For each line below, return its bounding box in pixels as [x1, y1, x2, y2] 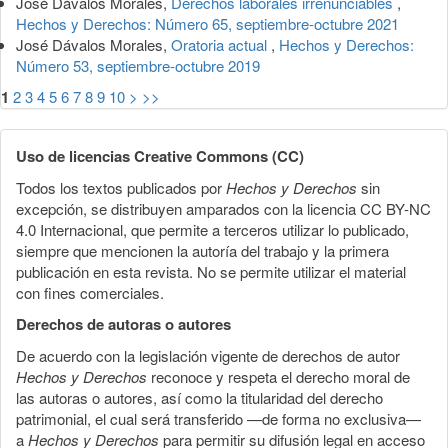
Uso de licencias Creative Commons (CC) [16, 144, 304, 167]
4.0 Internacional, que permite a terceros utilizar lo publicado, [16, 218, 409, 240]
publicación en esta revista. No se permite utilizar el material [16, 260, 406, 282]
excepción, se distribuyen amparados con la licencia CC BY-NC [16, 197, 431, 219]
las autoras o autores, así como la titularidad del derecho [16, 386, 383, 408]
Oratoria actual [171, 33, 271, 55]
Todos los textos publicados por [16, 176, 226, 198]
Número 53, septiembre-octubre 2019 [16, 54, 260, 76]
